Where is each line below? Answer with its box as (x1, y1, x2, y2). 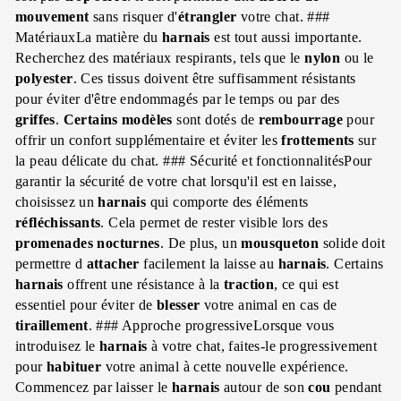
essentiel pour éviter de (15, 296, 157, 312)
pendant (330, 379, 382, 395)
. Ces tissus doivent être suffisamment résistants (73, 70, 356, 86)
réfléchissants (15, 214, 101, 230)
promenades (15, 235, 93, 251)
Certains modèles (63, 111, 173, 127)
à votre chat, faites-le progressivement (147, 337, 378, 354)
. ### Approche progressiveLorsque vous (88, 317, 335, 333)
